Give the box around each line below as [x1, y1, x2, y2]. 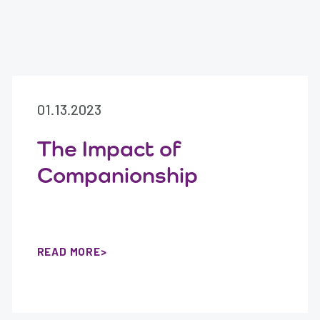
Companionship [36, 162, 198, 188]
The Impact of [36, 136, 181, 161]
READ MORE [36, 245, 101, 258]
